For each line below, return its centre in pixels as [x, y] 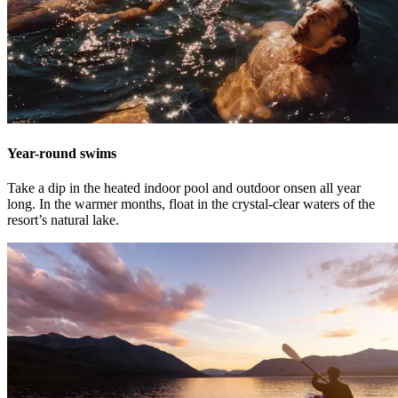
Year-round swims [62, 154]
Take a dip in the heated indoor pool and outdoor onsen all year [184, 188]
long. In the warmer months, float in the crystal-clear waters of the [191, 204]
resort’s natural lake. [63, 220]
